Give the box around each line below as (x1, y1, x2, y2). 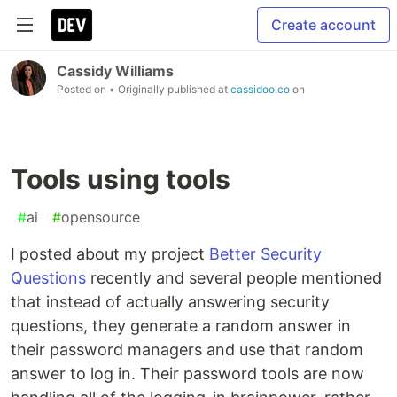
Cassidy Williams (57, 62, 174, 80)
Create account (271, 16, 376, 34)
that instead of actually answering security (11, 292, 330, 311)
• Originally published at (109, 82, 230, 96)
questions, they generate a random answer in (11, 316, 351, 335)
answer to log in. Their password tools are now (11, 364, 364, 383)
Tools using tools (11, 163, 230, 195)
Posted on (57, 82, 109, 96)
